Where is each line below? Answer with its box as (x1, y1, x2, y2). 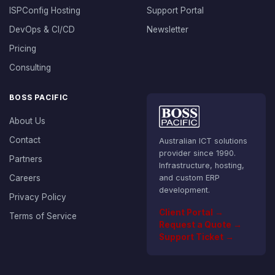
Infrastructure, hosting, (159, 161, 244, 170)
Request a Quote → (159, 220, 242, 230)
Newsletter (147, 25, 188, 34)
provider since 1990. (159, 149, 236, 158)
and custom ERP (159, 173, 220, 182)
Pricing (9, 44, 36, 53)
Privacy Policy (9, 192, 66, 202)
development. (159, 185, 210, 195)
